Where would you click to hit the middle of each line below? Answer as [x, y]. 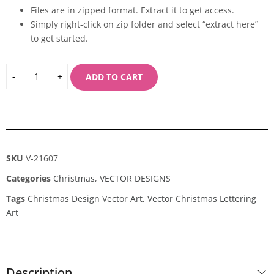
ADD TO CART [114, 76]
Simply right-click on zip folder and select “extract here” [144, 24]
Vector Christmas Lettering [202, 198]
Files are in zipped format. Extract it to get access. [132, 10]
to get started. [59, 38]
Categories [28, 178]
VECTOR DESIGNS [135, 178]
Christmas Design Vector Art [85, 198]
